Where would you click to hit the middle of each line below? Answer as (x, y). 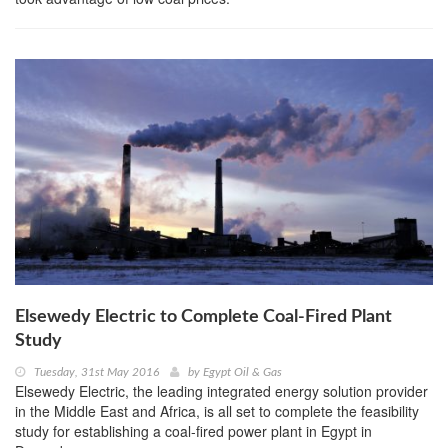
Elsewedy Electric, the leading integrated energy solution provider (221, 391)
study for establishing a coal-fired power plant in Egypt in (193, 431)
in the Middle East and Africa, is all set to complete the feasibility (217, 411)
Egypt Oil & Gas (242, 372)
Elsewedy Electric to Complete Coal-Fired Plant (203, 317)
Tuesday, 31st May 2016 (96, 372)
